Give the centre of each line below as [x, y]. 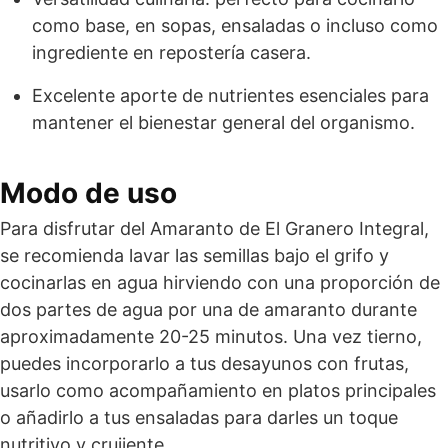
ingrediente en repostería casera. [171, 52]
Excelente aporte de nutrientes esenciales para [230, 95]
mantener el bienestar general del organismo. [223, 122]
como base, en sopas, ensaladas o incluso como [235, 25]
